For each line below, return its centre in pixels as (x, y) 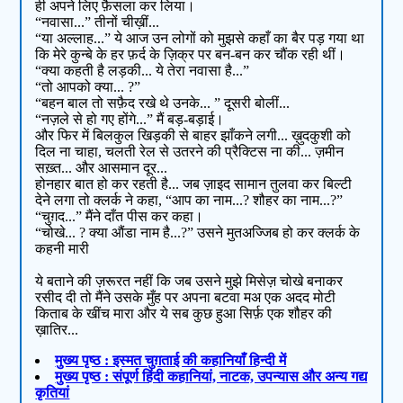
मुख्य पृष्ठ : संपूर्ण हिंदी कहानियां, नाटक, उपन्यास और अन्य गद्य (211, 377)
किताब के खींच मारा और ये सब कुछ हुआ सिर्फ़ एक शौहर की (184, 314)
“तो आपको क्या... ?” (88, 87)
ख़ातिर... (57, 330)
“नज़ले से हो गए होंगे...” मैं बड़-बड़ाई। (130, 120)
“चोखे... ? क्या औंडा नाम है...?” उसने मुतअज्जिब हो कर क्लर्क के (198, 233)
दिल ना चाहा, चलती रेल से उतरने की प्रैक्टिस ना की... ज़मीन (190, 152)
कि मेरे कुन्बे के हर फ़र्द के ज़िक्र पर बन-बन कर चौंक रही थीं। (191, 55)
